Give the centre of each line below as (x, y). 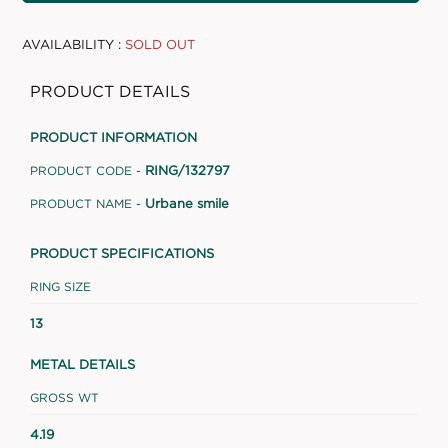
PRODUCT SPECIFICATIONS (122, 252)
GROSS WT (64, 397)
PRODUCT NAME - (85, 203)
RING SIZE (60, 286)
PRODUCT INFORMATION (113, 136)
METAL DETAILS (82, 363)
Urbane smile (187, 203)
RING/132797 (187, 170)
